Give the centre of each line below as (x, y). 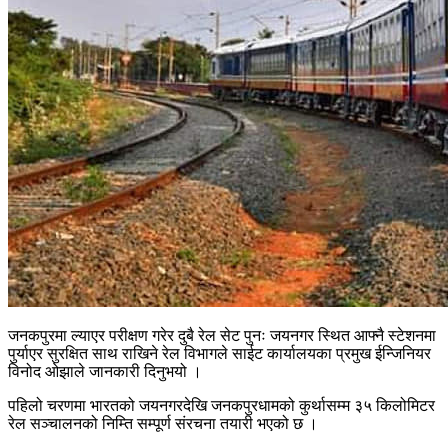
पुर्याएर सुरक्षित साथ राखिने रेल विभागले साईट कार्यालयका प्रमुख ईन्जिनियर (219, 353)
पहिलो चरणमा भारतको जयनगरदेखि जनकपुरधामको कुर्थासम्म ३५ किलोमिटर (221, 405)
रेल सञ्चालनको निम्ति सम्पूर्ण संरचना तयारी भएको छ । (163, 423)
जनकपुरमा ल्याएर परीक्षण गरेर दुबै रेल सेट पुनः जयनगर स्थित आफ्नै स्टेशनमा (222, 335)
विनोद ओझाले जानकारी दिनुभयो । (105, 371)
